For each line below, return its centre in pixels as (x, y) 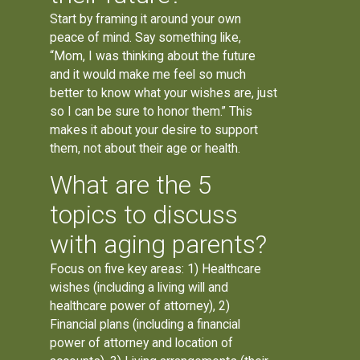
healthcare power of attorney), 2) (140, 305)
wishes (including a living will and (139, 287)
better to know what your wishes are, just (164, 93)
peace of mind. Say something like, (146, 38)
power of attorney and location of (142, 342)
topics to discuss (144, 215)
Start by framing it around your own (146, 19)
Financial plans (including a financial (145, 324)
